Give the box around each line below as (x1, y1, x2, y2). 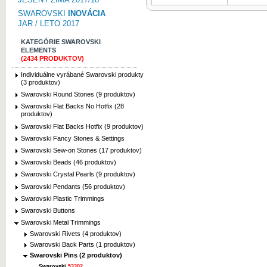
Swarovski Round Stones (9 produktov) (21, 91, 135, 98)
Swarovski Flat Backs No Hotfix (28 (21, 103, 124, 110)
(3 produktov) (21, 79, 60, 86)
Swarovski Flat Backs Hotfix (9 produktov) (21, 122, 144, 130)
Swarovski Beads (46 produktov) (21, 159, 116, 166)
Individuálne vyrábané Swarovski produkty (21, 71, 144, 78)
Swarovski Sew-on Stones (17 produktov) (21, 146, 142, 154)
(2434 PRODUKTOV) (21, 55, 84, 62)
